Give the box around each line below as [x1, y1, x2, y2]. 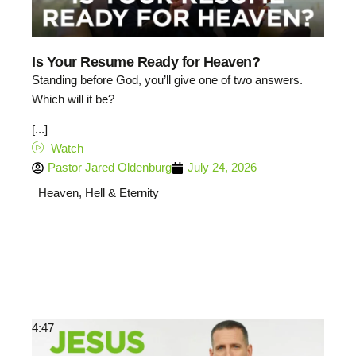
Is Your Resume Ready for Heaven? [32, 53, 260, 70]
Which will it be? [32, 91, 114, 106]
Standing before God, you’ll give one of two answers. [32, 72, 303, 87]
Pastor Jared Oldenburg [48, 161, 172, 175]
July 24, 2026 [188, 161, 257, 175]
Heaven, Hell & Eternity [37, 185, 159, 199]
